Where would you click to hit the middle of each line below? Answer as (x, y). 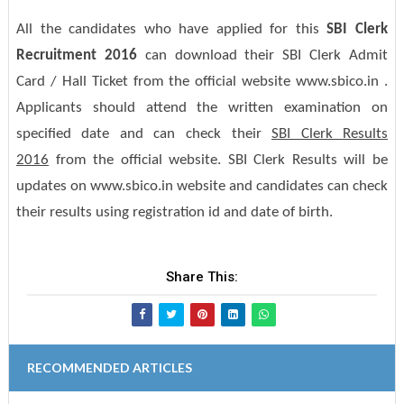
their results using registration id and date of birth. (174, 213)
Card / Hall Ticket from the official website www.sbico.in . (202, 82)
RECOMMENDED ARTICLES (109, 368)
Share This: (202, 277)
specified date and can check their (144, 134)
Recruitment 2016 (76, 56)
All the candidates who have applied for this (171, 30)
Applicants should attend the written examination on (202, 108)
